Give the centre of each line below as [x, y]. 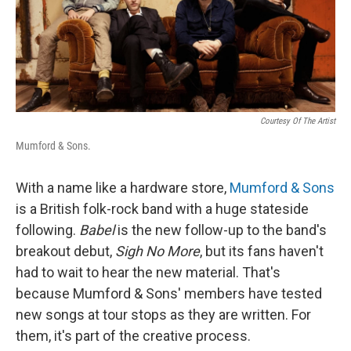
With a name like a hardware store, [123, 188]
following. [47, 230]
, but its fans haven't [262, 251]
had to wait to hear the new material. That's [148, 273]
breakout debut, [65, 251]
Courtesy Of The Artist [298, 121]
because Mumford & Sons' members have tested [169, 294]
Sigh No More [157, 251]
